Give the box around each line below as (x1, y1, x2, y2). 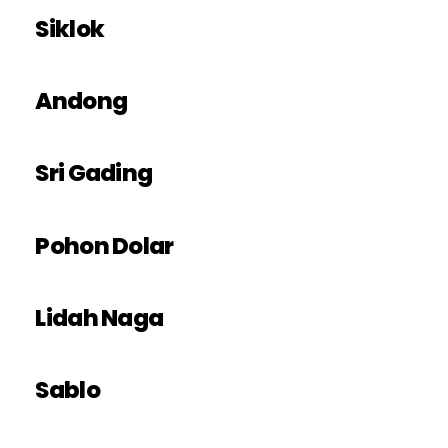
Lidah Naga (35, 302, 164, 335)
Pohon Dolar (35, 229, 174, 262)
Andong (35, 85, 128, 118)
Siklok (35, 12, 105, 45)
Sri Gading (35, 157, 153, 190)
